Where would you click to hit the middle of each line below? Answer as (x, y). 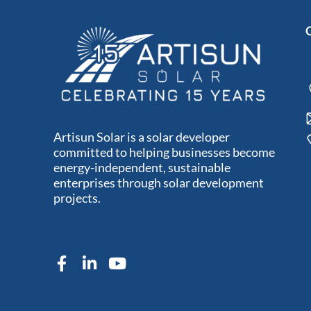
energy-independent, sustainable (142, 167)
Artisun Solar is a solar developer (142, 137)
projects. (77, 198)
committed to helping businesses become (165, 152)
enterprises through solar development (159, 183)
